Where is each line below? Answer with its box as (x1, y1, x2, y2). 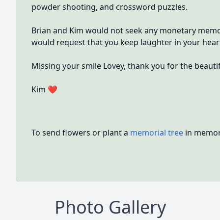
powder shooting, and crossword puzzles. (31, 1, 188, 12)
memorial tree (130, 127, 183, 138)
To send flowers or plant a (31, 127, 130, 138)
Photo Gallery (54, 195, 166, 219)
